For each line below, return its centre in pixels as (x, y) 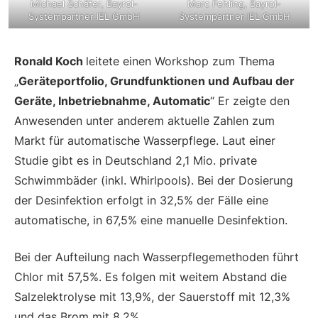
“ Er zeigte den (250, 100)
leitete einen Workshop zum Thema (180, 61)
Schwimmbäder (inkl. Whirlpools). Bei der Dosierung (154, 180)
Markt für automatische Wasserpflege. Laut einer (145, 140)
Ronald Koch (50, 61)
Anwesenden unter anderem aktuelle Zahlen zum (144, 120)
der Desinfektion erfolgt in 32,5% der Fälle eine (141, 200)
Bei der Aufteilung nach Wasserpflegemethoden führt (157, 257)
